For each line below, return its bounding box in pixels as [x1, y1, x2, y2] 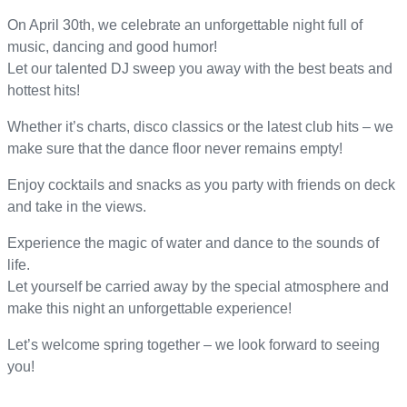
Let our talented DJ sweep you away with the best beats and [7, 61, 392, 77]
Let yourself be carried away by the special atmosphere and [7, 279, 389, 295]
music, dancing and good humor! [7, 39, 217, 55]
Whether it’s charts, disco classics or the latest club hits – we [7, 119, 393, 135]
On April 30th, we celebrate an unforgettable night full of [7, 17, 362, 34]
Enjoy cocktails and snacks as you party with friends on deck [7, 177, 395, 194]
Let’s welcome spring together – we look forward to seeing [7, 337, 380, 353]
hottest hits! [7, 83, 80, 99]
